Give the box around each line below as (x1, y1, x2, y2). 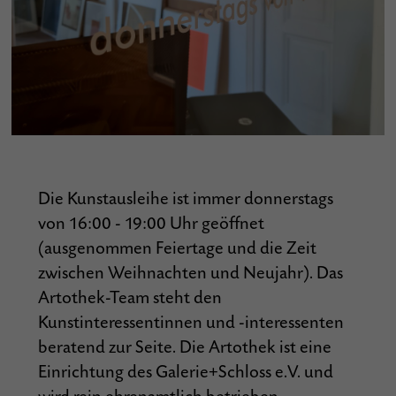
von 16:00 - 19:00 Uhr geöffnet (38, 213, 265, 234)
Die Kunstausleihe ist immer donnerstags (38, 188, 334, 209)
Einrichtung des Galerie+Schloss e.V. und (38, 362, 334, 383)
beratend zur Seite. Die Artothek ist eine (38, 337, 332, 358)
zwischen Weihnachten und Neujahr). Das (38, 263, 344, 284)
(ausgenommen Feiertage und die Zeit (38, 238, 317, 259)
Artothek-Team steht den (38, 287, 223, 308)
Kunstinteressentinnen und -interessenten (38, 312, 345, 333)
